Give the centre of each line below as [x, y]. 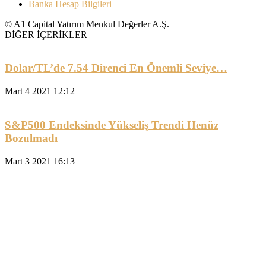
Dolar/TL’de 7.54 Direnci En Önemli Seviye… [116, 68]
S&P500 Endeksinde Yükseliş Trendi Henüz [112, 125]
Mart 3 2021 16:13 [40, 161]
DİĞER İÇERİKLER [46, 34]
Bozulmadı [31, 138]
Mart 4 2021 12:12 [40, 91]
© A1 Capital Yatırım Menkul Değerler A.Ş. [87, 24]
